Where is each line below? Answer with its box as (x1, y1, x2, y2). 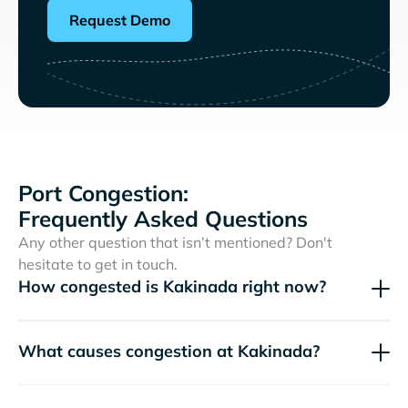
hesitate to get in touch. (18, 255, 178, 274)
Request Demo (69, 11, 170, 30)
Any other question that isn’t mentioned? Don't (18, 233, 332, 252)
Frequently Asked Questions (18, 205, 308, 233)
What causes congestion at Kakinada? (18, 340, 320, 362)
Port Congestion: (18, 179, 189, 208)
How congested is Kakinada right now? (18, 276, 326, 298)
